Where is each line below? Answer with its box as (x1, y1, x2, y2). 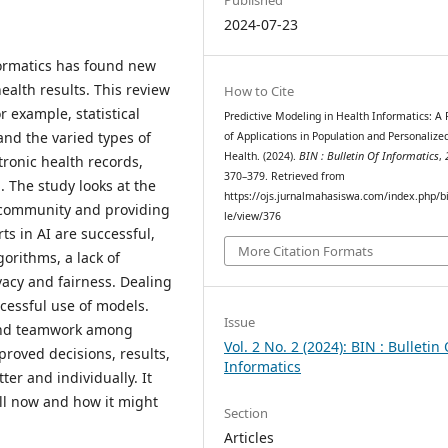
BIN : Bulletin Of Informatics (299, 148, 440, 163)
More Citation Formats (238, 242, 374, 261)
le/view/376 (224, 208, 282, 223)
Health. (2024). (224, 148, 300, 163)
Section (224, 403, 269, 422)
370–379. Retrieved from (224, 168, 346, 183)
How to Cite (224, 81, 295, 100)
